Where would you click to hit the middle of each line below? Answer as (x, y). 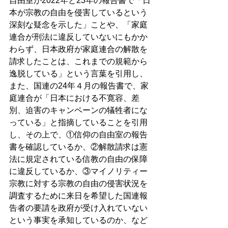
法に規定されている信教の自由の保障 (78, 159)
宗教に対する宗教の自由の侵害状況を (78, 184)
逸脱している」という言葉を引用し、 (78, 74)
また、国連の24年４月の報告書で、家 (79, 86)
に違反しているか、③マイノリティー (78, 172)
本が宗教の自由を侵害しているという (78, 13)
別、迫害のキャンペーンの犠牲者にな (78, 110)
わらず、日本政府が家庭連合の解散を (78, 49)
